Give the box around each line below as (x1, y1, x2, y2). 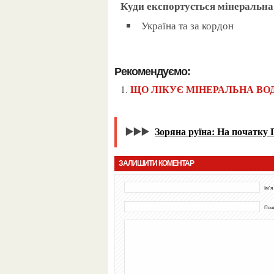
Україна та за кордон (147, 18, 234, 32)
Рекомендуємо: (121, 65, 190, 78)
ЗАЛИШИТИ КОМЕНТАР (123, 158, 194, 168)
